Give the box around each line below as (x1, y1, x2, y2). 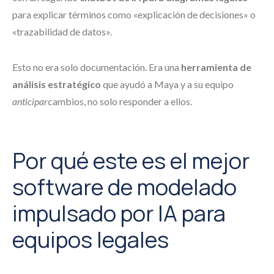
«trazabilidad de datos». (12, 26, 112, 37)
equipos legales (12, 224, 169, 254)
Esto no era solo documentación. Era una (12, 61, 181, 73)
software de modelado (12, 172, 237, 202)
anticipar (12, 95, 48, 107)
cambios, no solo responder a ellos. (48, 95, 192, 107)
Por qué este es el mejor (12, 146, 250, 176)
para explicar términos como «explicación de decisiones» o (12, 9, 256, 20)
